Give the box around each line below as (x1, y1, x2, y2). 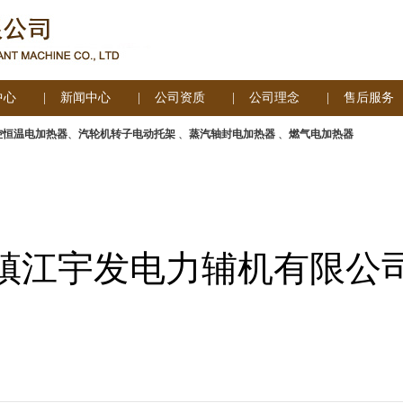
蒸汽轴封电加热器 (189, 128, 278, 140)
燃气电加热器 (289, 128, 354, 140)
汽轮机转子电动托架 (78, 128, 178, 140)
